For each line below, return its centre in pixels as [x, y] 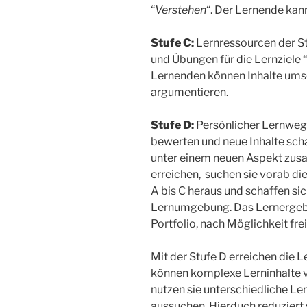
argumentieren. [189, 92]
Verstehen [181, 10]
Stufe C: [172, 42]
